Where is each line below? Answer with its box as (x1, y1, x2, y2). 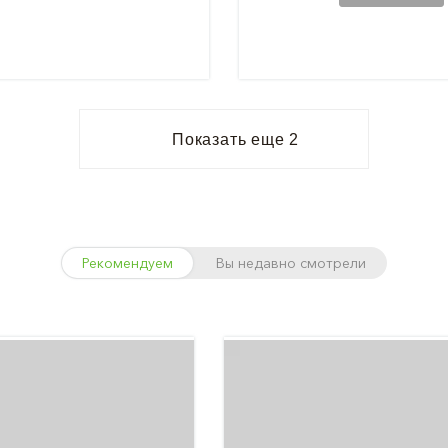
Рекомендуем (82, 254, 173, 272)
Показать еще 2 (171, 130, 300, 148)
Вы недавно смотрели (216, 254, 366, 272)
